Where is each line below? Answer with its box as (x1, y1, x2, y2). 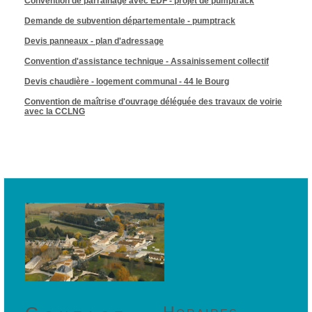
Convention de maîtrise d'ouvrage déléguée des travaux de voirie (24, 97, 282, 107)
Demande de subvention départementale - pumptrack (24, 16, 235, 26)
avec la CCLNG (24, 107, 85, 116)
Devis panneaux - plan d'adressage (24, 36, 164, 46)
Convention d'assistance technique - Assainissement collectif (24, 56, 269, 66)
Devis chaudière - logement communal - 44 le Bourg (24, 77, 229, 86)
